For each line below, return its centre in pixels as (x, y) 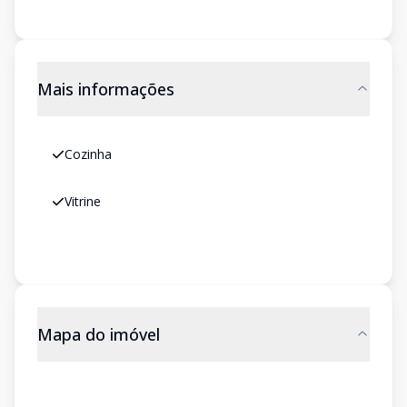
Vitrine (83, 201)
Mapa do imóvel (99, 334)
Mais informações (106, 89)
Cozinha (88, 154)
